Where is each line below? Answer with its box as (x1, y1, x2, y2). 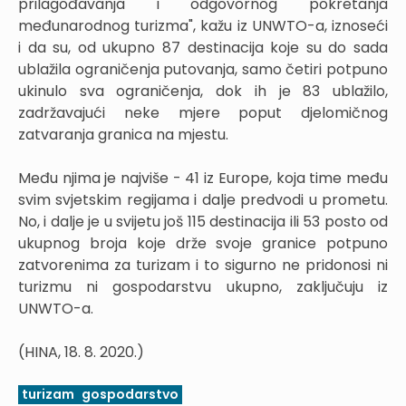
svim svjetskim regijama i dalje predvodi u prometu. (18, 189, 388, 210)
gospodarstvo (82, 385, 179, 403)
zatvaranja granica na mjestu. (18, 124, 228, 145)
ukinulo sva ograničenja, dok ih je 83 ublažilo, (18, 81, 388, 101)
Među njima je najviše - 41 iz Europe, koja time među (18, 168, 388, 188)
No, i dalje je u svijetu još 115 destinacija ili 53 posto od (18, 211, 388, 232)
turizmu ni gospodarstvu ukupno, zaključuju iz (18, 276, 388, 297)
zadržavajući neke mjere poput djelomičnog (18, 102, 388, 123)
